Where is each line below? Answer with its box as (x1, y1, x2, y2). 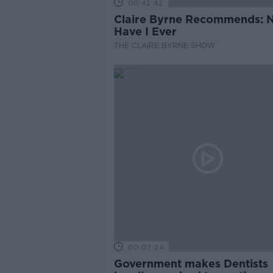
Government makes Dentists (113, 257, 268, 270)
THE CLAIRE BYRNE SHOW (113, 41, 215, 50)
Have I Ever (113, 25, 177, 38)
